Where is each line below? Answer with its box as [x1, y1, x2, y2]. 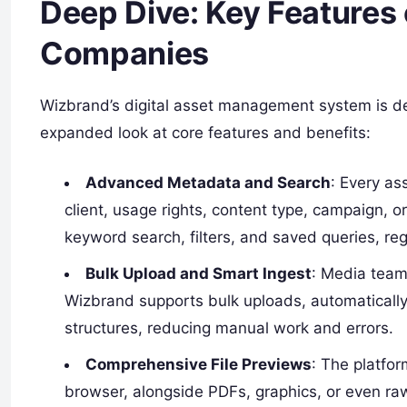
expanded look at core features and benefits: [40, 124, 371, 143]
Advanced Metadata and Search [85, 174, 332, 193]
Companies [40, 34, 209, 72]
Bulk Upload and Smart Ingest [85, 264, 313, 283]
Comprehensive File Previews [85, 355, 313, 374]
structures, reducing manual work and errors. [65, 319, 394, 338]
